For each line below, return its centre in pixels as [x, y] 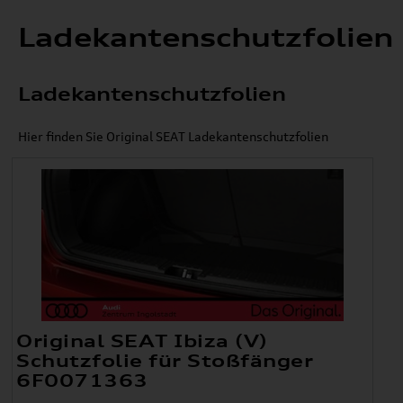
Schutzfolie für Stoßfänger [165, 361]
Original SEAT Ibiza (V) [142, 341]
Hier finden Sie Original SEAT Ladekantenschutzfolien [173, 137]
